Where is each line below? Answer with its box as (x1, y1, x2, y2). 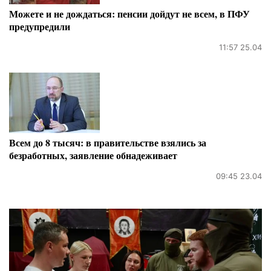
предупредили (9, 19, 70, 33)
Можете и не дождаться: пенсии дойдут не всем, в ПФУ (9, 6, 250, 21)
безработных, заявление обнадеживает (9, 148, 177, 162)
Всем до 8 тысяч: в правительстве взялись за (9, 135, 206, 149)
